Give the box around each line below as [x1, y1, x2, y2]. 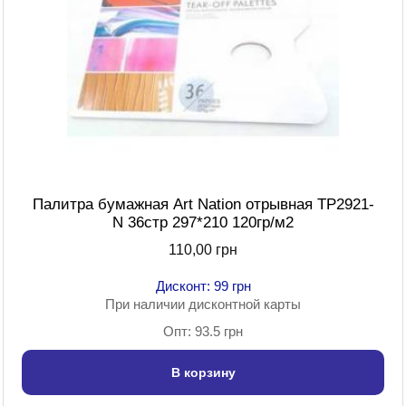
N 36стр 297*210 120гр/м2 [112, 214, 294, 232]
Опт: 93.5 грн [163, 324, 243, 340]
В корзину [170, 365, 236, 381]
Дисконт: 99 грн [155, 278, 251, 295]
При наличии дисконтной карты [105, 296, 301, 313]
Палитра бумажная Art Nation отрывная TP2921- [32, 196, 374, 214]
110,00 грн [169, 242, 237, 258]
